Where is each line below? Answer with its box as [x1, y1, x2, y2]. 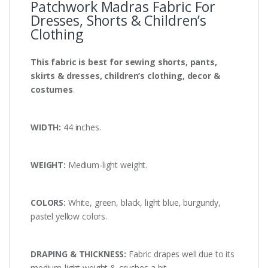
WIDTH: [31, 121, 62, 133]
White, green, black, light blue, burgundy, [68, 197, 221, 209]
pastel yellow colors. [31, 211, 108, 223]
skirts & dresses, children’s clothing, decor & [31, 70, 220, 82]
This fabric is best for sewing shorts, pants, [31, 56, 217, 68]
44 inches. [61, 121, 101, 133]
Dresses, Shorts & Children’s [31, 11, 207, 31]
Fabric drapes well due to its [126, 248, 235, 260]
